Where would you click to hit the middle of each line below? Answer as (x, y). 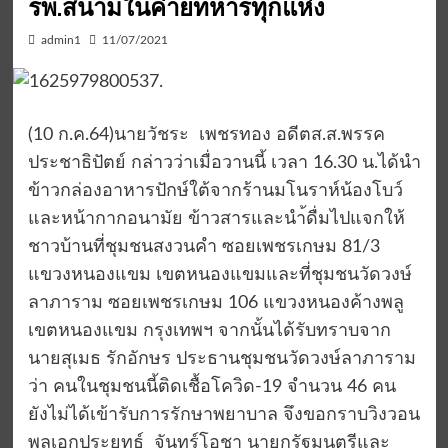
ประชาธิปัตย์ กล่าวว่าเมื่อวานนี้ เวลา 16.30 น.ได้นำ (224, 163)
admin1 (60, 40)
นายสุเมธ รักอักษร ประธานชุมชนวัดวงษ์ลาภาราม (221, 359)
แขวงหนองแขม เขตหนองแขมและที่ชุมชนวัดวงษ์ (219, 275)
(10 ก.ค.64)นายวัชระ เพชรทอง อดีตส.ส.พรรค (206, 135)
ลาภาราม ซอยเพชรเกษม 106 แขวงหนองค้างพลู (215, 303)
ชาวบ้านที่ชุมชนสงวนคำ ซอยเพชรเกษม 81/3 (203, 247)
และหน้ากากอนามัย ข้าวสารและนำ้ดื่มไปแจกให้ (216, 219)
